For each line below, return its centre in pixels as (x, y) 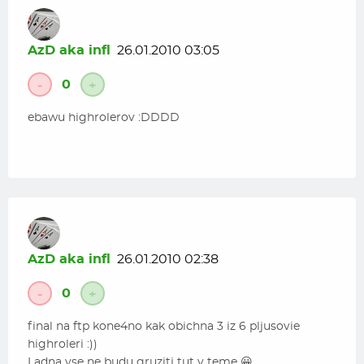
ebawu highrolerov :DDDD (104, 118)
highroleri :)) (63, 344)
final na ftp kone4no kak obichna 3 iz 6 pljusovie (164, 327)
